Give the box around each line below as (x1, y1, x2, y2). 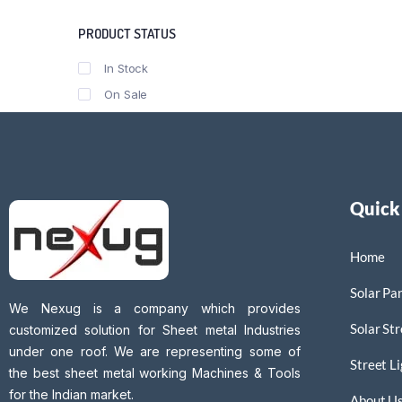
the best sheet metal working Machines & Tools (9, 365, 301, 380)
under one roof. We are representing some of (9, 344, 301, 359)
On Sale (104, 87, 148, 101)
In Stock (104, 61, 149, 75)
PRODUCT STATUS (78, 25, 176, 42)
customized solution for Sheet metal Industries (9, 322, 301, 337)
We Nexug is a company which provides (9, 301, 301, 316)
